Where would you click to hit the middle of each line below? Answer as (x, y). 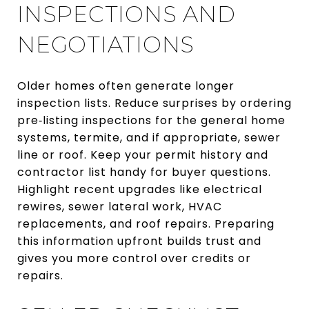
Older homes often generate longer (126, 86)
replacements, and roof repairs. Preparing (146, 223)
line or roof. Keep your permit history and (143, 154)
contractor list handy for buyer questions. (144, 172)
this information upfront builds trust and (139, 241)
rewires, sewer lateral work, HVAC (120, 206)
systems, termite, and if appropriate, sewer (149, 137)
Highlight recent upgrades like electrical (140, 189)
